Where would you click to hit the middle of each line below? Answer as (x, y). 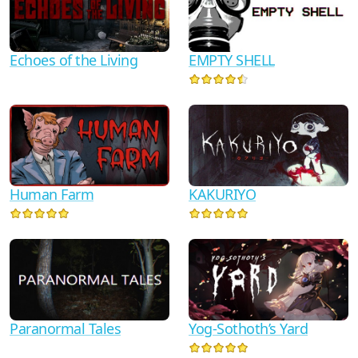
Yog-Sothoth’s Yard (248, 328)
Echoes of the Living (74, 60)
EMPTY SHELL (232, 60)
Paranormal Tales (65, 328)
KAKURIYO (222, 195)
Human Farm (52, 195)
